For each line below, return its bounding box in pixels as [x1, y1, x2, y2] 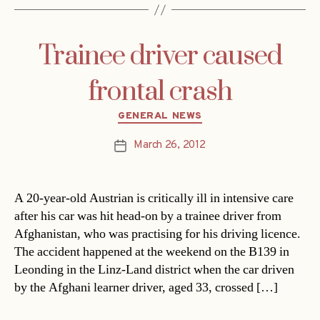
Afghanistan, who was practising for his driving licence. [14, 225, 301, 242]
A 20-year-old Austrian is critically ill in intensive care [14, 189, 294, 206]
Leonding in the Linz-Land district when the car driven [14, 261, 294, 278]
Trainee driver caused [38, 39, 282, 74]
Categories [159, 105, 221, 122]
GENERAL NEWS [118, 110, 202, 123]
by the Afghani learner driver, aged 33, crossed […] [14, 279, 278, 296]
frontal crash [88, 75, 232, 110]
